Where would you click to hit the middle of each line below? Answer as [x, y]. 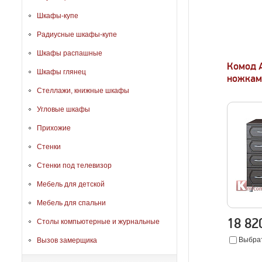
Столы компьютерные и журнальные [98, 222]
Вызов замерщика [67, 240]
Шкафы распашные [70, 53]
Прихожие [54, 128]
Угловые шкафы [63, 109]
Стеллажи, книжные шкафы [83, 91]
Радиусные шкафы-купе [77, 35]
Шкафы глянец [61, 72]
